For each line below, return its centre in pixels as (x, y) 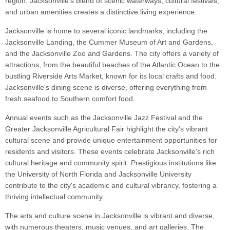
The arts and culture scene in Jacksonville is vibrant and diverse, (110, 216)
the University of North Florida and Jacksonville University (98, 174)
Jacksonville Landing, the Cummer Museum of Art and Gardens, (109, 42)
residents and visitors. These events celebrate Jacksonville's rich (110, 152)
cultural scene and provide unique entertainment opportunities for (111, 140)
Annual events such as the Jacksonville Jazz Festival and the (104, 118)
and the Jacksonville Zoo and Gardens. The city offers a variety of (112, 54)
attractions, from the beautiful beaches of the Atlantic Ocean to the (112, 65)
